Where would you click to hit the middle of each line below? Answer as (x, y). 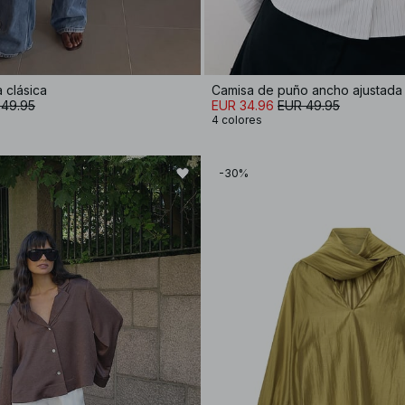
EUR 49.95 (309, 105)
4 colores (237, 119)
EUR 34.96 (243, 105)
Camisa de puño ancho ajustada (307, 89)
